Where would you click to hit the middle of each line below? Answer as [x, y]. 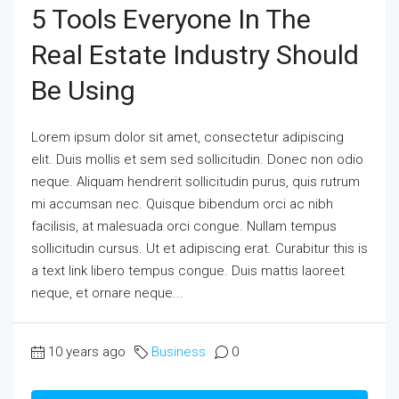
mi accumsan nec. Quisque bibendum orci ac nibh [182, 204]
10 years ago [87, 351]
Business [179, 351]
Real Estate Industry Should [195, 54]
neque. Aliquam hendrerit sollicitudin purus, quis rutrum [195, 181]
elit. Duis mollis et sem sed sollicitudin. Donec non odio [197, 159]
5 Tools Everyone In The [171, 19]
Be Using [83, 90]
